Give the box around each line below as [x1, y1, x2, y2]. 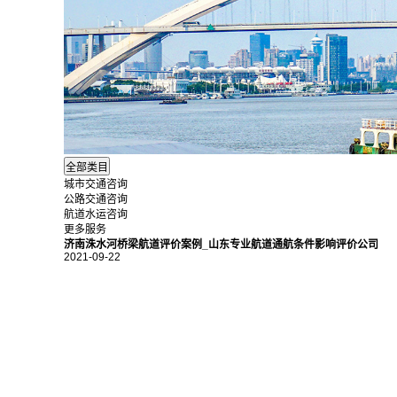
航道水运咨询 [64, 208, 128, 222]
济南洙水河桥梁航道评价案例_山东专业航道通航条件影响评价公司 [64, 238, 378, 252]
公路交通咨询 [64, 193, 128, 206]
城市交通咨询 [64, 178, 128, 191]
